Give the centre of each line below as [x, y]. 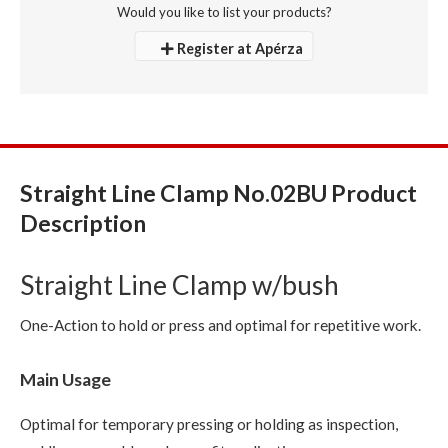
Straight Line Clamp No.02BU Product [218, 192]
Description [83, 222]
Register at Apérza [239, 48]
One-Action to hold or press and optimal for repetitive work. [220, 324]
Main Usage [65, 379]
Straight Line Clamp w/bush [179, 284]
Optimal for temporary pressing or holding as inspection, [209, 423]
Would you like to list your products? [224, 11]
